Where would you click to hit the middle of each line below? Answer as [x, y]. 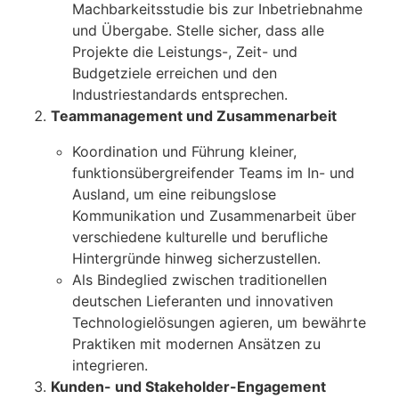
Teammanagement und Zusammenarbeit [194, 116]
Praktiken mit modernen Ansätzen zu [196, 344]
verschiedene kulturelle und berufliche [200, 237]
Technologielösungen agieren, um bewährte [219, 323]
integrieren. [110, 366]
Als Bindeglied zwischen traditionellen [199, 280]
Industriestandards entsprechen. [180, 95]
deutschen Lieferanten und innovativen [203, 301]
